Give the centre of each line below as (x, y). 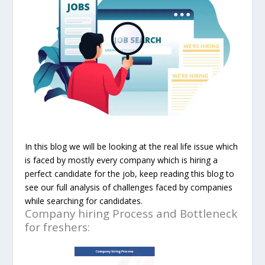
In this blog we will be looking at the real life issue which (132, 146)
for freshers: (58, 227)
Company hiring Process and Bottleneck (131, 213)
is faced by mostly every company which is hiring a (122, 160)
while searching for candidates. (84, 201)
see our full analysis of (69, 187)
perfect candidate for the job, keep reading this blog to (130, 173)
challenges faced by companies (173, 187)
